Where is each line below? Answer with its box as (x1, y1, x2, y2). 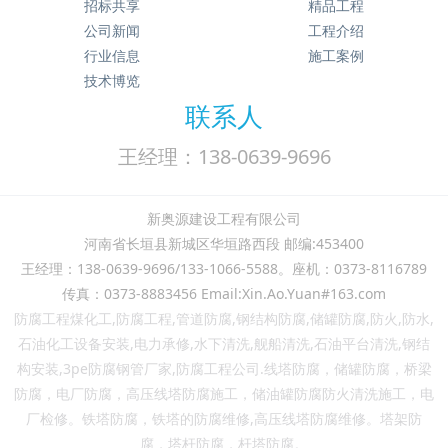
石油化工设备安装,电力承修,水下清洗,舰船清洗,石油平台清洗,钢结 (18, 334, 430, 354)
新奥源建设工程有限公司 (147, 209, 301, 229)
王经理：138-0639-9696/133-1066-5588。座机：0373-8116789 (21, 259, 427, 279)
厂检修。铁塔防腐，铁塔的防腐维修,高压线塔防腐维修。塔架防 (26, 409, 422, 429)
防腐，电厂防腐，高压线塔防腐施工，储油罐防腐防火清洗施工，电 (14, 384, 434, 404)
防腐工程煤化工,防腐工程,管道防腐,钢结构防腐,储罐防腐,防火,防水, (14, 309, 434, 329)
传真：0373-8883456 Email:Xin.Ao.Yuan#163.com (62, 284, 386, 304)
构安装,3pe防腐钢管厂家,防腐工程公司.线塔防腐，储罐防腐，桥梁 (16, 359, 432, 379)
